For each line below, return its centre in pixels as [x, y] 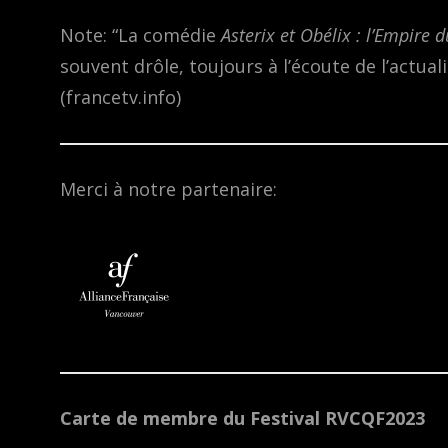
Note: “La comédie [140, 35]
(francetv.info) [123, 97]
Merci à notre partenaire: [168, 189]
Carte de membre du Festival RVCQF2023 [242, 418]
